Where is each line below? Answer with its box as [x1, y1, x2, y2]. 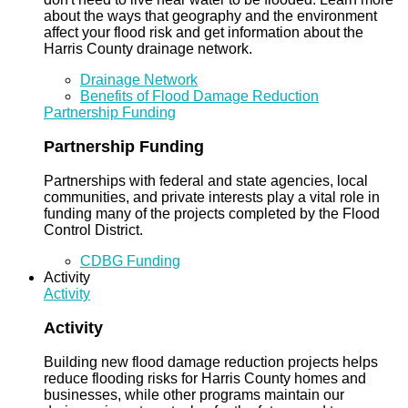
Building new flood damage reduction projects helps [44, 353, 378, 370]
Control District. [44, 222, 143, 239]
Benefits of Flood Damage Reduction [80, 88, 319, 105]
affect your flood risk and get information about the [44, 25, 363, 41]
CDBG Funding [80, 253, 180, 270]
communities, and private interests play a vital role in [44, 189, 380, 206]
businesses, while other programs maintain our [44, 386, 344, 403]
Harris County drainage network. [44, 41, 252, 57]
